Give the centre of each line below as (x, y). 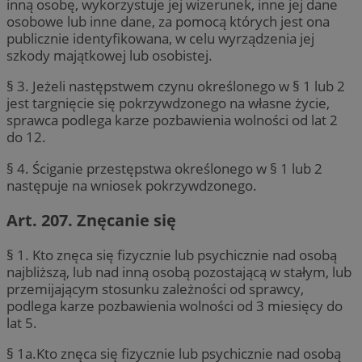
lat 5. (22, 322)
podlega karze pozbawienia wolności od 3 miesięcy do (175, 305)
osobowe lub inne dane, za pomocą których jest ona (168, 22)
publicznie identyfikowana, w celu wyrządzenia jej (160, 39)
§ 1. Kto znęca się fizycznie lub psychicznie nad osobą (172, 255)
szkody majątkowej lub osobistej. (109, 56)
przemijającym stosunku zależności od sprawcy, (155, 288)
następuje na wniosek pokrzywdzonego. (132, 185)
